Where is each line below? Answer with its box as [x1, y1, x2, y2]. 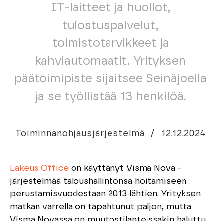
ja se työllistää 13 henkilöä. [35, 91, 186, 103]
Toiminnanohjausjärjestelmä [15, 129, 145, 138]
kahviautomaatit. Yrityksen [35, 55, 186, 67]
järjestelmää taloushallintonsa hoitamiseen [10, 177, 186, 185]
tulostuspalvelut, [62, 20, 159, 32]
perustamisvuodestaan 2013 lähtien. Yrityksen [10, 189, 201, 198]
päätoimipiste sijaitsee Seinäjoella [14, 73, 207, 85]
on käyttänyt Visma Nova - [71, 164, 181, 173]
